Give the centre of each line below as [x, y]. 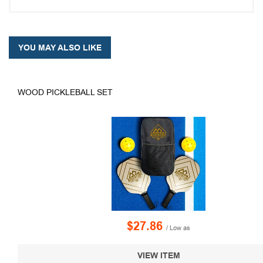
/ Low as [178, 227]
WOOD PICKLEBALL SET [65, 92]
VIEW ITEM [159, 255]
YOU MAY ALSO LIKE [60, 47]
